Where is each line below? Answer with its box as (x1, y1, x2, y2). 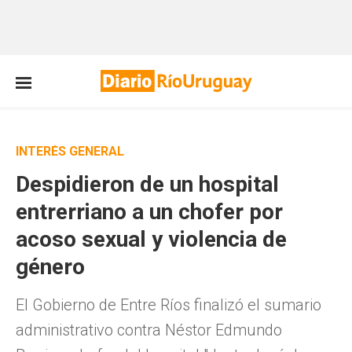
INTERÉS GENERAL (16, 144, 124, 159)
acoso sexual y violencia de (16, 226, 287, 252)
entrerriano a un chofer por (16, 199, 283, 225)
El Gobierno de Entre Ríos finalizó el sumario (16, 295, 321, 314)
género (16, 254, 85, 280)
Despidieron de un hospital (16, 171, 279, 197)
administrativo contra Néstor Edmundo (16, 321, 282, 339)
